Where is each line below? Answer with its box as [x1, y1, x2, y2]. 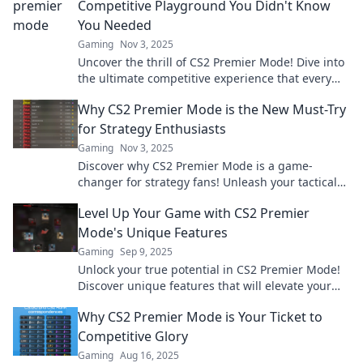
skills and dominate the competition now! [78, 190, 302, 206]
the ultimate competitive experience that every [78, 70, 331, 86]
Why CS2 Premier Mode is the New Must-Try [78, 100, 346, 118]
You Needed [78, 16, 152, 34]
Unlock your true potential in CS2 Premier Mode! [78, 262, 340, 277]
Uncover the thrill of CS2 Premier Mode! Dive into [78, 54, 344, 70]
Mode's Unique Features [78, 224, 228, 241]
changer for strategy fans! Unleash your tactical [78, 174, 337, 190]
